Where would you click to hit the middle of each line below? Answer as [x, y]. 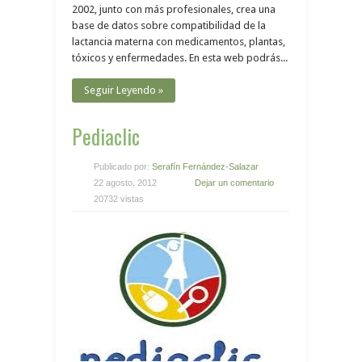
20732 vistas [119, 199]
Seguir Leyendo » [124, 90]
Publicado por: [123, 166]
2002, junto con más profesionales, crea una [174, 9]
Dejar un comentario [234, 183]
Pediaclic [106, 136]
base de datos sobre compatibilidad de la [169, 25]
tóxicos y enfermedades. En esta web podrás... [180, 58]
